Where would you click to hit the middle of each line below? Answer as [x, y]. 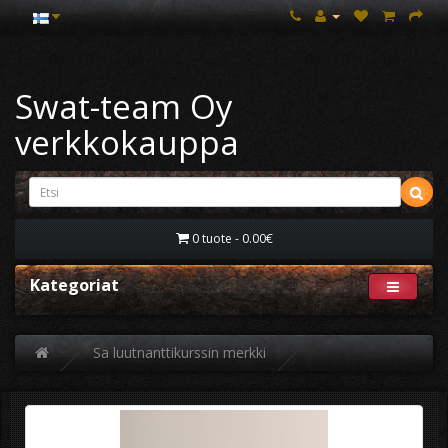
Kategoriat [74, 285]
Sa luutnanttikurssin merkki [179, 352]
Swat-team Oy [124, 106]
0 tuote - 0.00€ [232, 238]
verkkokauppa [127, 142]
